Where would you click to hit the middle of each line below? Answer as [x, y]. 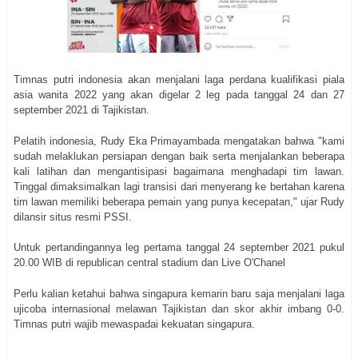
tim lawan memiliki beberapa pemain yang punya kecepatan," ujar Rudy [179, 201]
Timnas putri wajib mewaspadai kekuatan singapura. [134, 324]
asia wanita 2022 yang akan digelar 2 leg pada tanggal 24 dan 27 [179, 95]
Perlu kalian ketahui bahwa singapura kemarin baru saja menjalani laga [179, 293]
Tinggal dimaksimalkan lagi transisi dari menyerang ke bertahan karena [179, 186]
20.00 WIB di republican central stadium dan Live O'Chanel [149, 263]
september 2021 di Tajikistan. [83, 110]
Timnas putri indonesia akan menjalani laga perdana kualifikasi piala [179, 80]
